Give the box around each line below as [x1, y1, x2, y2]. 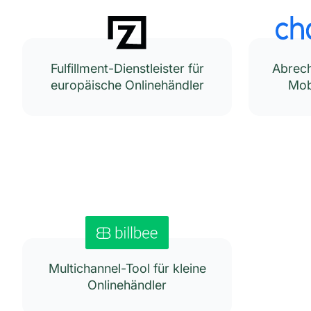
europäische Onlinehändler [50, 78, 204, 92]
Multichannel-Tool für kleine [48, 261, 206, 276]
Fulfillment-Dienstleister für [50, 61, 204, 76]
